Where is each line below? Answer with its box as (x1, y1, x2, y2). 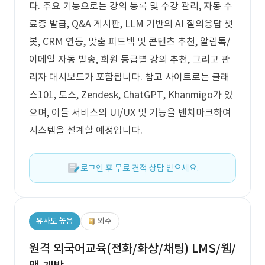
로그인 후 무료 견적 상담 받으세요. (80, 163, 199, 173)
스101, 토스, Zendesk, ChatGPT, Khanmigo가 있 (29, 89, 233, 101)
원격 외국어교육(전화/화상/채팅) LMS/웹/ (29, 241, 236, 256)
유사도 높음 (36, 216, 73, 226)
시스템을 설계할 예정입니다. (29, 124, 143, 136)
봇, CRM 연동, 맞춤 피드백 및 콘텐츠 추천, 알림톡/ (29, 35, 230, 47)
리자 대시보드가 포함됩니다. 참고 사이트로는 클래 (29, 71, 230, 83)
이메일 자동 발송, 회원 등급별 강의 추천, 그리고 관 (29, 53, 230, 65)
